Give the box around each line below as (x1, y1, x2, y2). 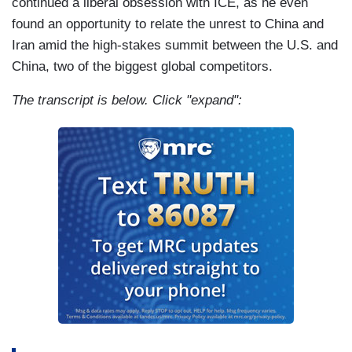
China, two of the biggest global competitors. (12, 59, 273, 75)
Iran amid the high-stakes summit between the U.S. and (12, 38, 338, 53)
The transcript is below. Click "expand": (12, 93, 242, 108)
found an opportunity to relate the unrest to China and (12, 16, 324, 32)
